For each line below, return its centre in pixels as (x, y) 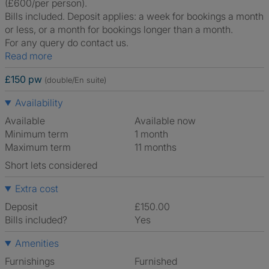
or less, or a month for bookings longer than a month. (119, 29)
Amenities (37, 243)
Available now (168, 121)
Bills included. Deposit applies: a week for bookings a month (134, 16)
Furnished (158, 261)
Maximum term (38, 147)
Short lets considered (51, 165)
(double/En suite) (75, 80)
